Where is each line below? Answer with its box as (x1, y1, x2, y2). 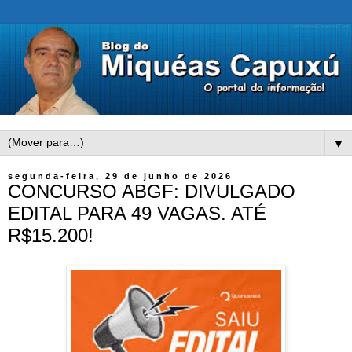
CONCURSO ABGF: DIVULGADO (8, 181, 295, 203)
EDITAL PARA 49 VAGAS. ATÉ (8, 203, 266, 225)
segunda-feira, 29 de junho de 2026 (8, 171, 233, 181)
